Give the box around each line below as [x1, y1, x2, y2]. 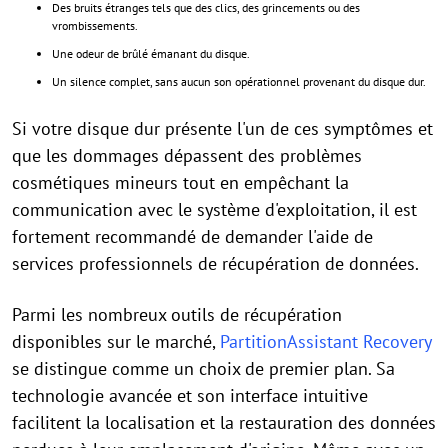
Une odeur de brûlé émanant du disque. [52, 46, 250, 61]
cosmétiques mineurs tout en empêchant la [12, 171, 349, 194]
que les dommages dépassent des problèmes [12, 144, 362, 167]
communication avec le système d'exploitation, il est [12, 198, 417, 221]
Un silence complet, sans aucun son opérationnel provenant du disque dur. [52, 74, 426, 89]
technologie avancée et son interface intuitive [12, 384, 368, 407]
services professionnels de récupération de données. [12, 252, 419, 275]
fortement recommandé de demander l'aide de [12, 225, 373, 248]
